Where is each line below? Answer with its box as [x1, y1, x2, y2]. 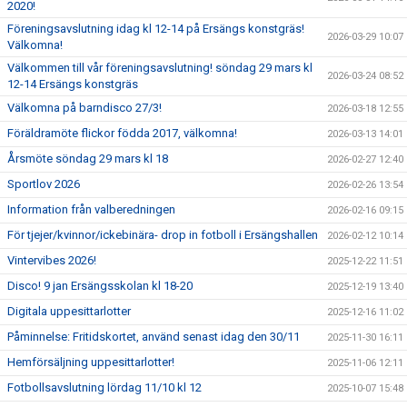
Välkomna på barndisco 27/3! [7, 101, 162, 114]
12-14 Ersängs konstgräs [7, 77, 138, 91]
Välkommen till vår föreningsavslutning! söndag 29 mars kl [7, 61, 313, 74]
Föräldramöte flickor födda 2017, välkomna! [7, 126, 237, 140]
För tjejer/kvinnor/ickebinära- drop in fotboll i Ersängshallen [7, 228, 318, 242]
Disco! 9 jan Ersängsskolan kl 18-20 [7, 279, 193, 293]
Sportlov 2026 [7, 177, 80, 191]
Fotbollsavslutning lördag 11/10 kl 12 [7, 381, 202, 394]
